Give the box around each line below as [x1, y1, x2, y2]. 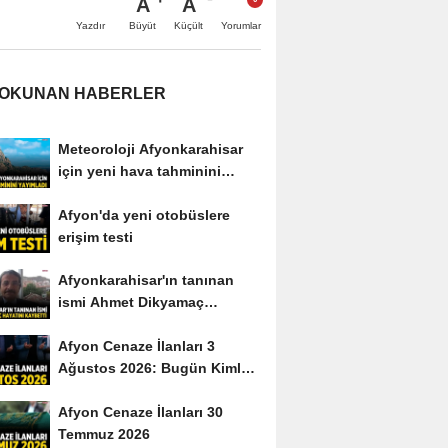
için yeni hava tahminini [57, 162, 221, 179]
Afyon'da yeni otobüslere [57, 206, 230, 223]
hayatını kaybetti [57, 316, 172, 333]
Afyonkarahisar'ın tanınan [57, 272, 234, 289]
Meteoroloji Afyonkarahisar [57, 140, 243, 157]
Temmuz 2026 [57, 426, 150, 443]
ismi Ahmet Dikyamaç [57, 294, 204, 311]
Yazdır [76, 19, 105, 31]
